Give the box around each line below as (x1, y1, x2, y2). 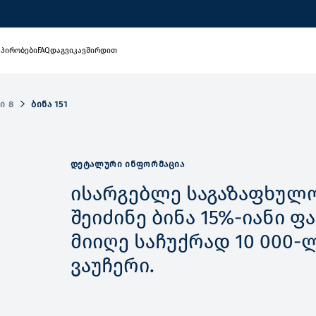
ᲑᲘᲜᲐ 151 (31, 98, 68, 109)
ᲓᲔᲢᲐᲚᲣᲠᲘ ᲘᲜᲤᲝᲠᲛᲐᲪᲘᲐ (70, 158, 185, 169)
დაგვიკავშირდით (50, 45, 118, 55)
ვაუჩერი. (70, 254, 154, 278)
